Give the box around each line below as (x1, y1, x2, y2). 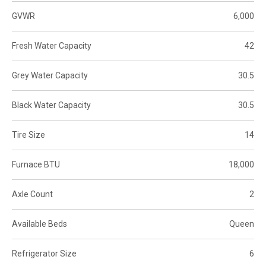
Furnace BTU (12, 159, 60, 169)
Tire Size (12, 129, 45, 140)
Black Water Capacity (12, 100, 91, 110)
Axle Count (12, 189, 53, 199)
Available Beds (12, 218, 67, 229)
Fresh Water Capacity (12, 40, 91, 50)
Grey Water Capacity (12, 70, 88, 80)
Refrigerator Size (12, 248, 77, 258)
